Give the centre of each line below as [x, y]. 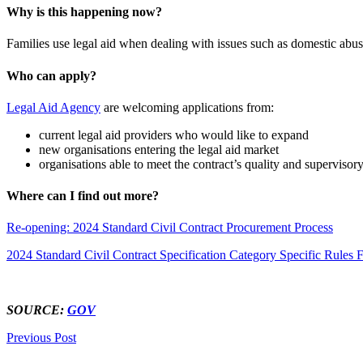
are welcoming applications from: [187, 107]
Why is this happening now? [84, 12]
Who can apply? [51, 75]
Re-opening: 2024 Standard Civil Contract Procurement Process [170, 228]
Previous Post [41, 338]
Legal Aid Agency [53, 107]
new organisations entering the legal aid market [159, 149]
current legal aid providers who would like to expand [174, 135]
